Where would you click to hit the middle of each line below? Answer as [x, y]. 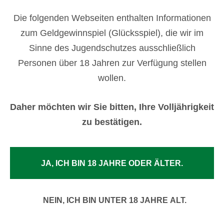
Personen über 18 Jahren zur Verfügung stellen [112, 63]
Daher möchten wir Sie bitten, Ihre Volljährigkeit [112, 107]
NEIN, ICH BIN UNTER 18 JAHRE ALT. [114, 200]
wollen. [112, 78]
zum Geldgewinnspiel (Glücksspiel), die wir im [112, 33]
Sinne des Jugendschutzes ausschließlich [112, 48]
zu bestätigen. [112, 122]
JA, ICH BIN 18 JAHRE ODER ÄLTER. [112, 163]
